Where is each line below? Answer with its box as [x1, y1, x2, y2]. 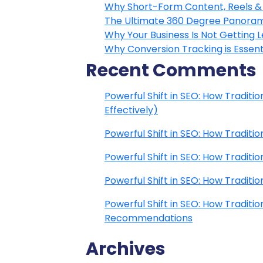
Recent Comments [86, 58, 257, 83]
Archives [86, 237, 166, 261]
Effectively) [104, 103, 158, 117]
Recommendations [104, 211, 193, 225]
